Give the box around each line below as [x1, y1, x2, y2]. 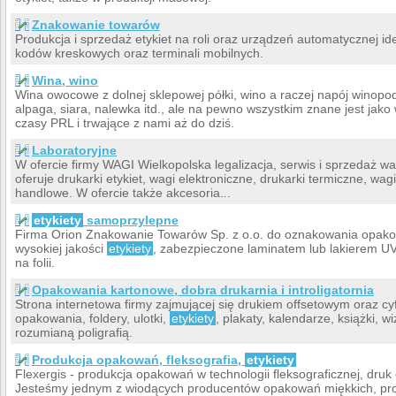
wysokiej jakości [15, 240, 107, 255]
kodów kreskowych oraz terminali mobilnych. [15, 45, 263, 60]
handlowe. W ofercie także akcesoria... [15, 185, 231, 200]
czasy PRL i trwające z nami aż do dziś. [15, 115, 234, 130]
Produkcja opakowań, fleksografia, [32, 352, 245, 367]
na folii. [15, 255, 55, 270]
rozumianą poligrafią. [15, 324, 133, 339]
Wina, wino [32, 72, 98, 88]
